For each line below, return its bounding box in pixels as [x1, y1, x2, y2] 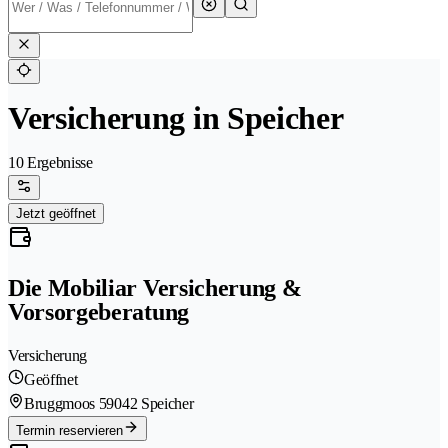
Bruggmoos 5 [24, 395, 107, 413]
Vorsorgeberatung [8, 299, 189, 326]
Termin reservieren [16, 423, 123, 439]
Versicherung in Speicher [8, 100, 344, 137]
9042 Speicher [106, 395, 194, 413]
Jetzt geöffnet [16, 206, 96, 222]
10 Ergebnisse [8, 154, 93, 172]
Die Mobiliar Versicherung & [8, 275, 302, 302]
